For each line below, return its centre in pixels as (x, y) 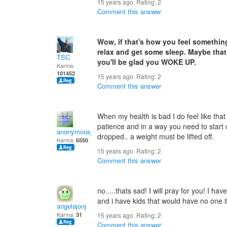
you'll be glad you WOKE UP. (147, 62)
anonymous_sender (85, 131)
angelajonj (71, 206)
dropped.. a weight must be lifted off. (156, 136)
